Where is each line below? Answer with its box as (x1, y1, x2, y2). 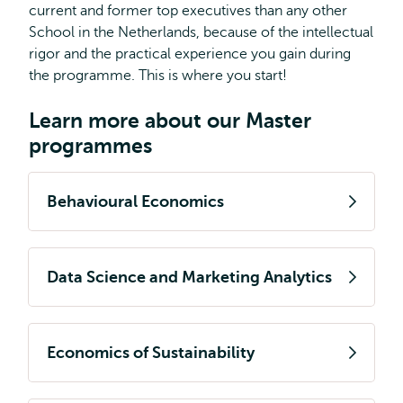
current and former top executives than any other (29, 3, 347, 19)
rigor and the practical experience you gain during (29, 46, 351, 62)
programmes (29, 134, 152, 157)
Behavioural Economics (47, 193, 224, 210)
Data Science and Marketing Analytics (47, 268, 332, 286)
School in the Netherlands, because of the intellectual (29, 24, 373, 40)
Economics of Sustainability (47, 344, 255, 362)
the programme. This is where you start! (29, 67, 287, 84)
